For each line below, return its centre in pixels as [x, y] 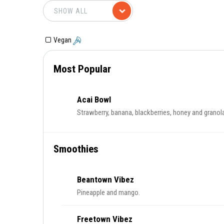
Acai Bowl [94, 99]
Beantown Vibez [105, 179]
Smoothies [76, 149]
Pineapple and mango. [108, 192]
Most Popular [82, 69]
